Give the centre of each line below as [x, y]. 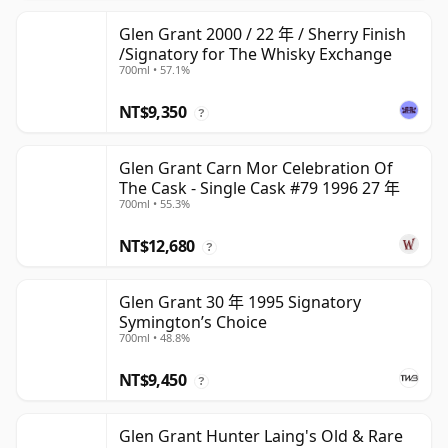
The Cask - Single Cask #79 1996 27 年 [259, 188]
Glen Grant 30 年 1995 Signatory [240, 302]
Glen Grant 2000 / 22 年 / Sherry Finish [262, 34]
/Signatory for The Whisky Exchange [255, 54]
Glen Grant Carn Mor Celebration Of [256, 168]
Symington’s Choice [193, 322]
